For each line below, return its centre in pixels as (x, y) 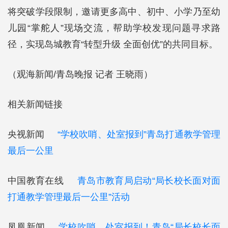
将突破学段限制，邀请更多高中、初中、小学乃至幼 (114, 12)
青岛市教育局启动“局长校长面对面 (149, 181)
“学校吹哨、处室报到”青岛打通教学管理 (139, 134)
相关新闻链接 (35, 104)
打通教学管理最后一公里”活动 (69, 197)
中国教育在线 (42, 181)
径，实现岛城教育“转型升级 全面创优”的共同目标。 (113, 44)
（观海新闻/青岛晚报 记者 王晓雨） (80, 74)
